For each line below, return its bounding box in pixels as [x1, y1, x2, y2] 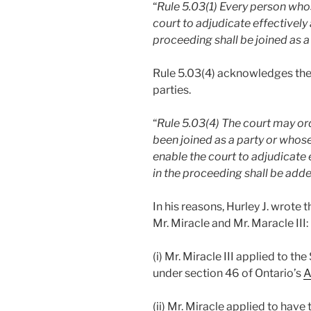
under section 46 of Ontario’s [153, 267, 303, 280]
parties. [153, 83, 191, 97]
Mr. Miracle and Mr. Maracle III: [153, 217, 308, 230]
